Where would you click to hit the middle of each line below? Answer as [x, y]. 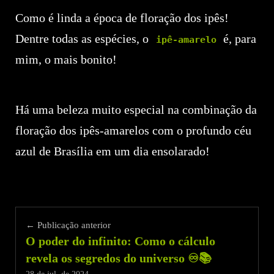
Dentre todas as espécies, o [84, 39]
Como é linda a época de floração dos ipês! [122, 18]
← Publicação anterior [68, 225]
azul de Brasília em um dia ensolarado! [113, 151]
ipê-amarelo [186, 40]
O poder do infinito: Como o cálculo [121, 241]
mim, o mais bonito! [66, 60]
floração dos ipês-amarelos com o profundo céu [134, 131]
